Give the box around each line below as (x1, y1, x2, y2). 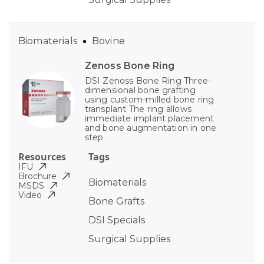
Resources (18, 150, 66, 164)
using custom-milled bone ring (84, 94, 214, 105)
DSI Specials (88, 214, 145, 226)
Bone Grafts (88, 196, 144, 207)
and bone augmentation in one (84, 123, 217, 134)
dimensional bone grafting (84, 85, 196, 96)
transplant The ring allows (84, 104, 192, 115)
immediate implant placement (84, 113, 214, 124)
